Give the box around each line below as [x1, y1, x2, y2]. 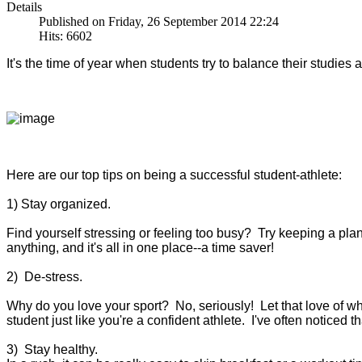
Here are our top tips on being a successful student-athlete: [6, 167, 342, 182]
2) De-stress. [6, 269, 82, 284]
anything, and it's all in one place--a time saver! [6, 240, 274, 255]
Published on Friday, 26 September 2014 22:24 [39, 14, 279, 28]
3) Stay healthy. [6, 342, 98, 356]
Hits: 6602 [39, 28, 92, 43]
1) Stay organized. [6, 196, 111, 211]
